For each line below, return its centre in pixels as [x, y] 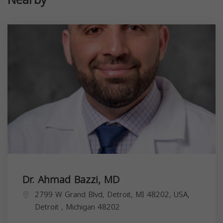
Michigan [82, 207]
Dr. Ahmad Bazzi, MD [71, 179]
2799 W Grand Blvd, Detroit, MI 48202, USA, [112, 194]
